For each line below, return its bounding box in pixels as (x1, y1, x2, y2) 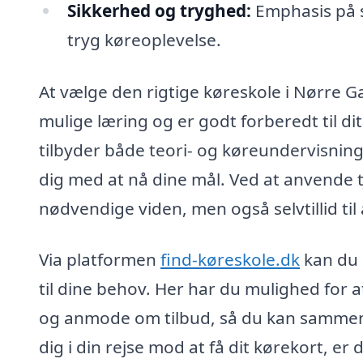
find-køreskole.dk (160, 248, 300, 271)
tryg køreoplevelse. (66, 28, 221, 51)
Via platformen (39, 248, 160, 271)
